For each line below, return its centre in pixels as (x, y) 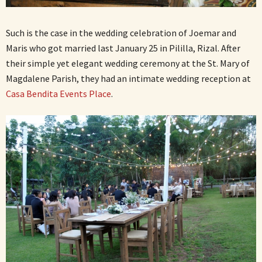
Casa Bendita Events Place (58, 93)
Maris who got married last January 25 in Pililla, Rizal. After (123, 48)
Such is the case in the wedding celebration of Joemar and (121, 32)
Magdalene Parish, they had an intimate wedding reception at (128, 78)
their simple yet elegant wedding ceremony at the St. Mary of (128, 63)
